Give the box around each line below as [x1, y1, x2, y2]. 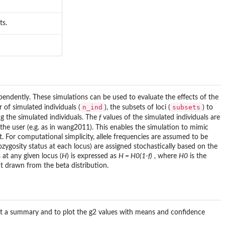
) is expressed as [67, 153, 119, 160]
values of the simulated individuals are [101, 114, 220, 122]
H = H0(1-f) [119, 153, 152, 160]
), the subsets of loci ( [104, 104, 170, 111]
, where [152, 153, 179, 160]
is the [188, 153, 206, 160]
